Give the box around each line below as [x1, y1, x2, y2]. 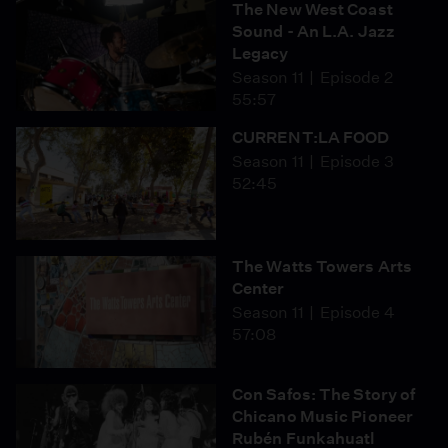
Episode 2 [319, 67, 393, 87]
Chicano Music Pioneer [232, 407, 414, 426]
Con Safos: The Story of [232, 385, 416, 404]
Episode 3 [319, 152, 394, 171]
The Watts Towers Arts [232, 256, 413, 276]
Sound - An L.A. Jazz [232, 21, 395, 41]
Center [232, 278, 285, 298]
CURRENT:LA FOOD [232, 128, 390, 147]
